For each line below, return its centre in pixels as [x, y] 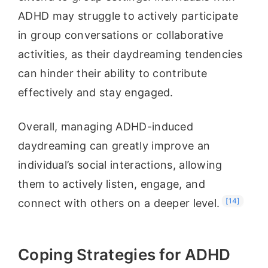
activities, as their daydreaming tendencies [130, 54]
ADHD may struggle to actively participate [128, 16]
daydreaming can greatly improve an [114, 146]
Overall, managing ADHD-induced [106, 127]
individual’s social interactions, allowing [120, 165]
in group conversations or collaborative [121, 35]
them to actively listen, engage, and [112, 184]
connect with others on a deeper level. [119, 203]
